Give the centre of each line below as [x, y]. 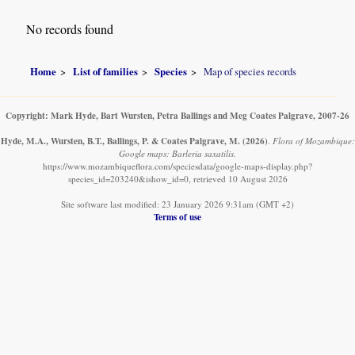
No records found [70, 29]
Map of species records [250, 71]
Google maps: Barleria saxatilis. [177, 153]
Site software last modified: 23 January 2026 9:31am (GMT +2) [177, 204]
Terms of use [177, 216]
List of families [106, 71]
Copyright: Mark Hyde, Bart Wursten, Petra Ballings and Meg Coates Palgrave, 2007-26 [177, 115]
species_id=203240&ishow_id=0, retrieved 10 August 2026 [177, 178]
